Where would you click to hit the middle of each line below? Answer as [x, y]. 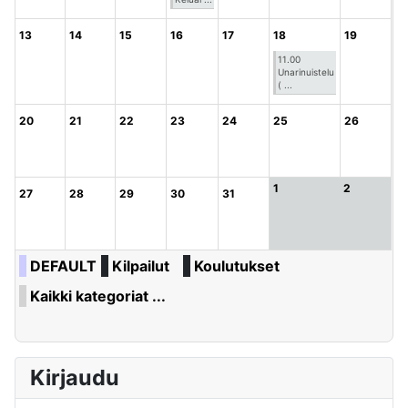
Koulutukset [237, 266]
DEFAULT [63, 266]
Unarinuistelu [306, 72]
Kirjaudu [75, 378]
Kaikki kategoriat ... [98, 296]
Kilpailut [141, 266]
